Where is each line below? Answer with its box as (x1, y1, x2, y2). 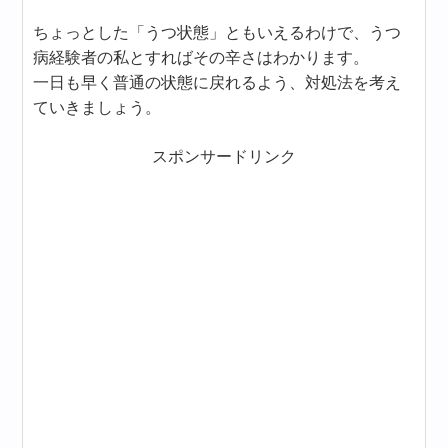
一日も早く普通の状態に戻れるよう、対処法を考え (33, 74, 402, 91)
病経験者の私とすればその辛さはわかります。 (33, 49, 370, 66)
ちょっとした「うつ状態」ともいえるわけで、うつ (33, 24, 402, 41)
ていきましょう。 (33, 99, 162, 116)
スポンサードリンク (152, 148, 296, 165)
